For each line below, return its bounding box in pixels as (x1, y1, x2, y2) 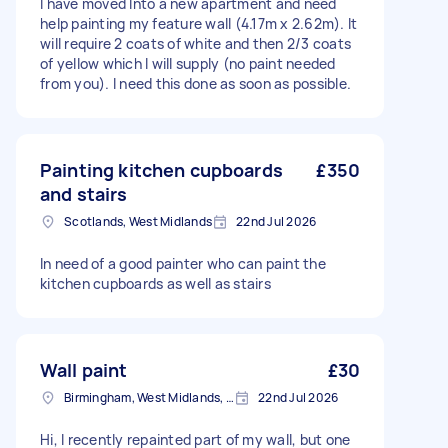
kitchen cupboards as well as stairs (40, 274, 271, 293)
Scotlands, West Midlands (64, 213, 212, 230)
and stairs (40, 182, 128, 206)
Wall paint (40, 358, 128, 382)
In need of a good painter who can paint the (40, 254, 326, 273)
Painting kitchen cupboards (40, 158, 283, 182)
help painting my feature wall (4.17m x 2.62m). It (40, 14, 358, 33)
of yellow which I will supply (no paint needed (40, 54, 336, 73)
